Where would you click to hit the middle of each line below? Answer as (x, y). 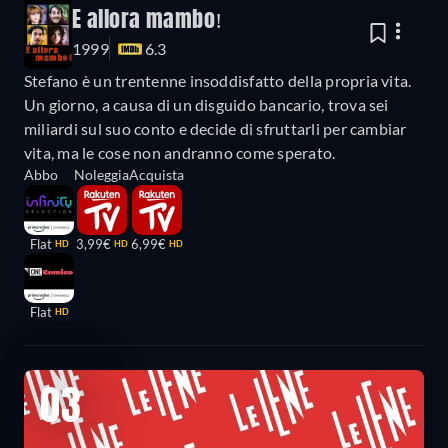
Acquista (156, 174)
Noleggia (101, 174)
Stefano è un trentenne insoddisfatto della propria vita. (218, 80)
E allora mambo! (147, 20)
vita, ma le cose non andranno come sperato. (180, 152)
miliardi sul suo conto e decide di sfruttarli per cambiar (215, 128)
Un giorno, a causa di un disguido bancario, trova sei (206, 104)
